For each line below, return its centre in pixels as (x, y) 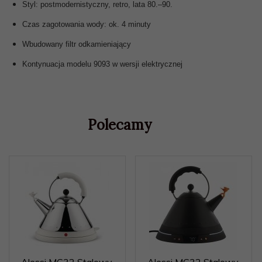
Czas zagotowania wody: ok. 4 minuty (87, 24)
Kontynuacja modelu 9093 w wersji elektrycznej (102, 64)
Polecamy (119, 125)
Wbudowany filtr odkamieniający (77, 44)
